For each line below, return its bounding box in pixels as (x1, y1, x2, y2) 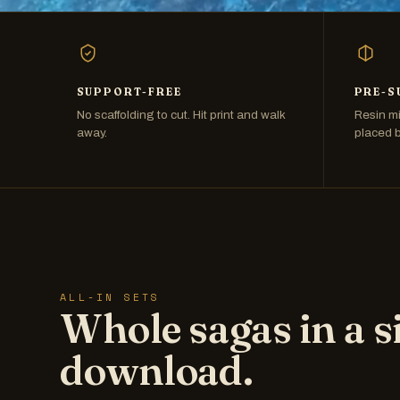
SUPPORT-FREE (76, 85, 182, 98)
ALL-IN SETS (60, 288, 161, 304)
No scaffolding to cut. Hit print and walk (76, 108, 286, 122)
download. (60, 345, 254, 395)
